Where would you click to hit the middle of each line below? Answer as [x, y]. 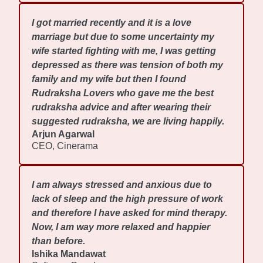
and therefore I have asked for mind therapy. [130, 213]
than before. [59, 241]
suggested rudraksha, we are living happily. [128, 122]
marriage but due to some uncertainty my [123, 37]
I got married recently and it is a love [112, 23]
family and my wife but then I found [109, 79]
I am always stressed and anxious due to [122, 185]
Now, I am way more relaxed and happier [121, 227]
